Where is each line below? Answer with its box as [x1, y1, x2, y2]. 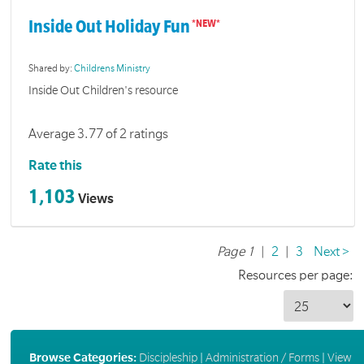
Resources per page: [237, 267, 353, 283]
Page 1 [216, 244, 254, 259]
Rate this [28, 158, 83, 173]
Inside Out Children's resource [28, 84, 179, 97]
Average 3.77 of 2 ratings [28, 126, 169, 141]
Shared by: [28, 63, 75, 75]
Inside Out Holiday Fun [28, 17, 191, 37]
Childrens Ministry [74, 63, 151, 75]
